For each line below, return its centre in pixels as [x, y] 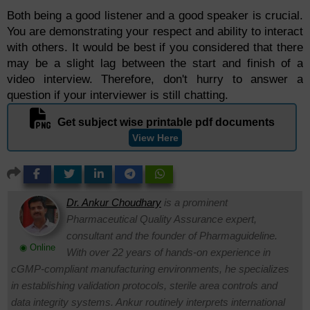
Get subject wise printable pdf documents [166, 122]
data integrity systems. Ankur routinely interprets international [148, 302]
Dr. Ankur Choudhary [114, 203]
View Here [156, 138]
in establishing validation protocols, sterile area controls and [144, 286]
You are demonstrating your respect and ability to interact [155, 32]
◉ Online [37, 247]
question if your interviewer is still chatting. [118, 95]
